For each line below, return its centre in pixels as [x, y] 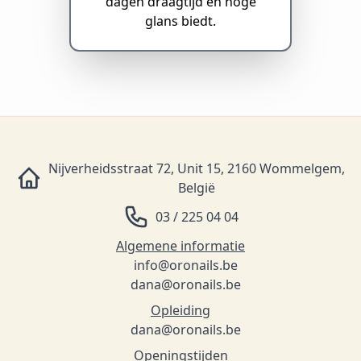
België [197, 187]
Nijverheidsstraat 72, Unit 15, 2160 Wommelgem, [197, 168]
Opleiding [180, 310]
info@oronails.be [185, 265]
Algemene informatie [180, 245]
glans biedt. [180, 21]
